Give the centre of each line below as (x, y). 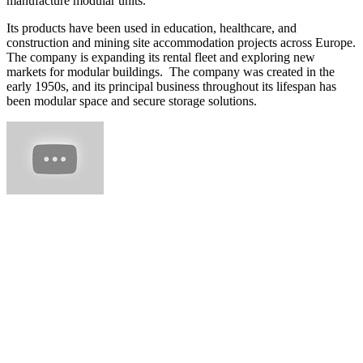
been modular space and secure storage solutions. (132, 100)
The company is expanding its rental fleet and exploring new (161, 57)
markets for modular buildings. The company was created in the (171, 71)
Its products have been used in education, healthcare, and (152, 28)
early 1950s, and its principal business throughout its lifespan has (171, 86)
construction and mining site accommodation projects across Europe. (181, 42)
